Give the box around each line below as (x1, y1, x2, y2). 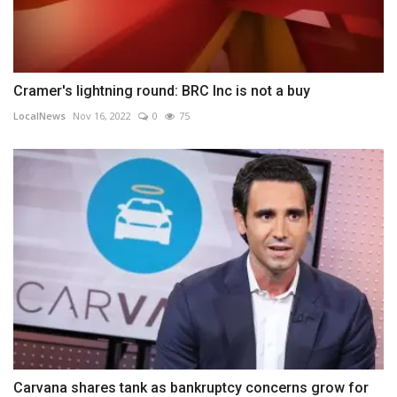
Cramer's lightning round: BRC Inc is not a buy (13, 82, 310, 100)
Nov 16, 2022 (73, 109, 131, 123)
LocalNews (13, 109, 66, 123)
